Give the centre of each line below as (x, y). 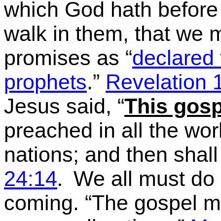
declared (173, 58)
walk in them (63, 34)
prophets (45, 82)
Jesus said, (61, 106)
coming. (41, 203)
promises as (62, 58)
